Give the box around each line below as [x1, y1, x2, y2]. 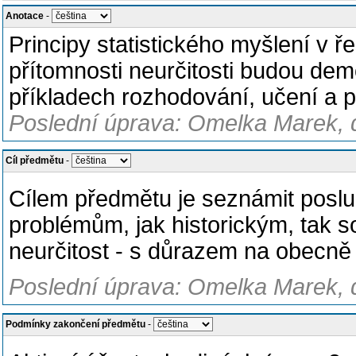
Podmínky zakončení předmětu [6, 319, 145, 330]
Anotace [6, 10, 44, 21]
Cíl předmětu [6, 155, 64, 166]
